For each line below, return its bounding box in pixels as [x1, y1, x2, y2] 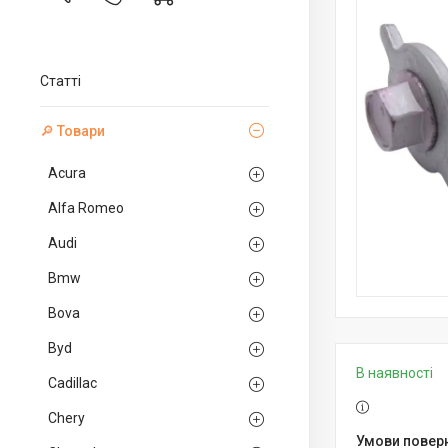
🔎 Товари [40, 123, 105, 139]
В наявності [356, 365, 433, 381]
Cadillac [48, 375, 97, 391]
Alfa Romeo [48, 200, 124, 216]
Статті [40, 73, 81, 89]
